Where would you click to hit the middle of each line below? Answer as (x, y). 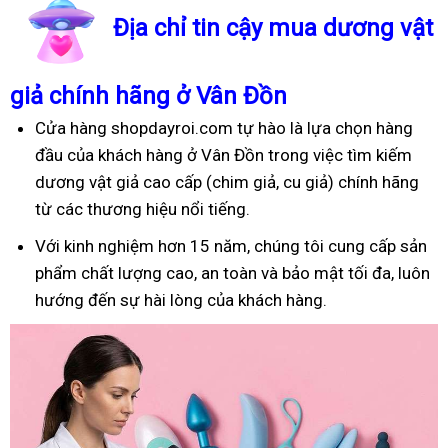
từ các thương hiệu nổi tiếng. (142, 208)
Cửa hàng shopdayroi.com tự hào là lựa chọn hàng (224, 127)
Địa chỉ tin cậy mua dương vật (273, 28)
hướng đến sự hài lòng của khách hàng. (181, 299)
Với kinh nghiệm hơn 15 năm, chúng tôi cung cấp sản (231, 245)
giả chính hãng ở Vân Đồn (148, 95)
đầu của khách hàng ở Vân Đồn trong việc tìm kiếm (223, 154)
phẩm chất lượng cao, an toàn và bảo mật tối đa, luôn (232, 272)
